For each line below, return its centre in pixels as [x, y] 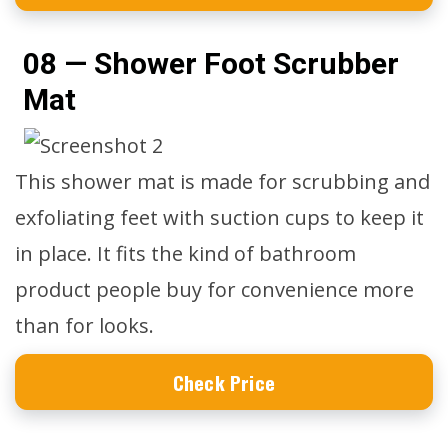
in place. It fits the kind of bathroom [185, 253]
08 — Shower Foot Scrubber [211, 63]
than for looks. [84, 325]
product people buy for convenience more [214, 289]
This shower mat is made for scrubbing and [222, 181]
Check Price [224, 382]
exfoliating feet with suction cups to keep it [219, 217]
